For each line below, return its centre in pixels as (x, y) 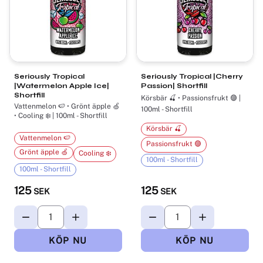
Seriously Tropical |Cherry (192, 76)
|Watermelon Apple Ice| (62, 85)
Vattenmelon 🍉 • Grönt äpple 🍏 (67, 106)
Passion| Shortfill (174, 85)
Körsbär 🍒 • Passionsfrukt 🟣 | (186, 98)
